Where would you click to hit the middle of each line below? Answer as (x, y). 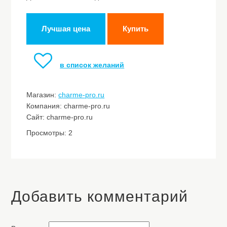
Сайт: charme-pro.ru (60, 117)
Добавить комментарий (100, 196)
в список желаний (92, 65)
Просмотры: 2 (50, 133)
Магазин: (43, 95)
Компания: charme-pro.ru (68, 106)
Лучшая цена (66, 29)
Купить (136, 29)
